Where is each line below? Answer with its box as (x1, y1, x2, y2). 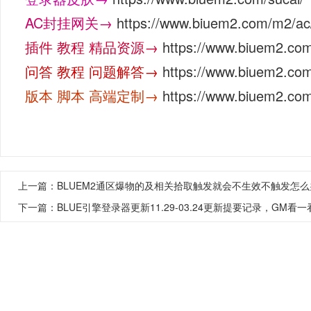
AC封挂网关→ (25, 12, 112, 33)
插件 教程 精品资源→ (25, 37, 158, 57)
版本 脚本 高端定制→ (25, 85, 158, 106)
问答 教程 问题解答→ (25, 61, 158, 81)
